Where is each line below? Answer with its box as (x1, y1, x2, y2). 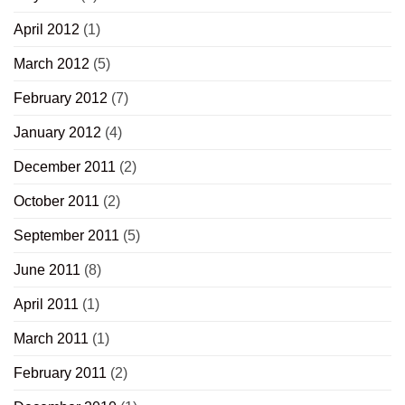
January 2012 (14, 124, 101, 140)
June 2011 (14, 261, 80, 278)
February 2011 (14, 364, 107, 381)
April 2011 (14, 296, 79, 312)
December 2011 (14, 158, 116, 174)
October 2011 (14, 193, 99, 209)
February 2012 (14, 89, 108, 106)
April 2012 (14, 21, 80, 37)
